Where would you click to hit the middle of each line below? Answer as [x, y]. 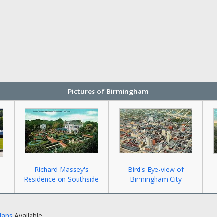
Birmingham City [155, 179]
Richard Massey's [61, 169]
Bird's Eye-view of [155, 169]
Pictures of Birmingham [108, 91]
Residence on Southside [62, 179]
